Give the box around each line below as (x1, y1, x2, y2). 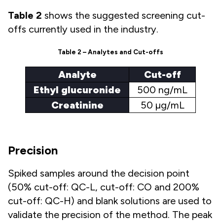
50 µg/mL (140, 99, 184, 111)
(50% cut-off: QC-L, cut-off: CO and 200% (8, 181, 199, 193)
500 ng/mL (137, 83, 187, 96)
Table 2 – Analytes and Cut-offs (58, 47, 163, 56)
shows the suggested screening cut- (42, 9, 205, 21)
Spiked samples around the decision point (8, 167, 189, 179)
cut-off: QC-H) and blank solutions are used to (8, 194, 212, 207)
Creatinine (51, 99, 104, 111)
